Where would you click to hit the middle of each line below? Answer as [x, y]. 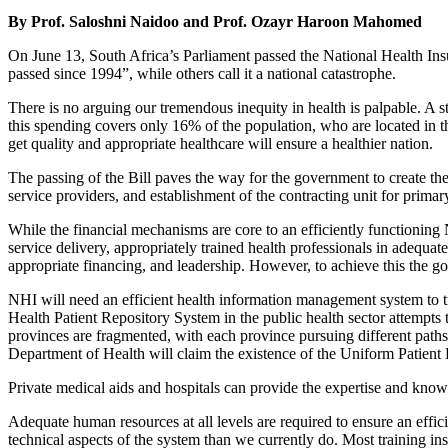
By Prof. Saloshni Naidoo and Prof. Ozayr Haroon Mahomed [215, 22]
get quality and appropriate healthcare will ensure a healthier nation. [220, 144]
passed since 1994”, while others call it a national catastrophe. [202, 74]
